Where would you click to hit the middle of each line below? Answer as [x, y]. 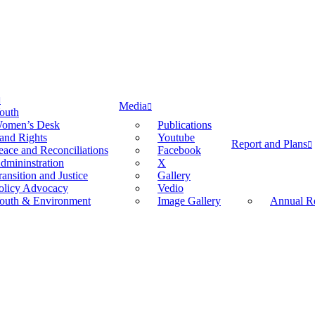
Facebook [179, 150]
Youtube [176, 137]
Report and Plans [269, 144]
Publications [185, 125]
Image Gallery [189, 201]
